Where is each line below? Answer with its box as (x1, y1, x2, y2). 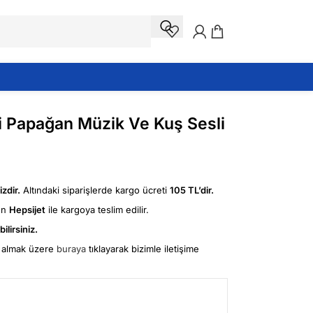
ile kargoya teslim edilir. (45, 204, 149, 216)
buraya (57, 243, 86, 255)
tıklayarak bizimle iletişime (86, 243, 199, 255)
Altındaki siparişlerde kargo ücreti (20, 184, 170, 196)
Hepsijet (9, 204, 45, 216)
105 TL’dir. (170, 184, 214, 196)
